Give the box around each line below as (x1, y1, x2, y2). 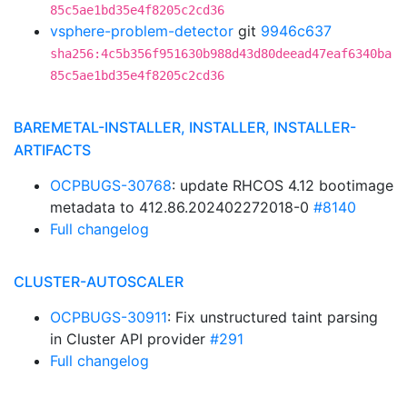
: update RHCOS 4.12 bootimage (172, 176, 393, 194)
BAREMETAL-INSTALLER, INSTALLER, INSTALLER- (14, 118, 356, 136)
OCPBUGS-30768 (50, 176, 172, 194)
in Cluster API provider (50, 330, 210, 348)
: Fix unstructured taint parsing (167, 308, 378, 326)
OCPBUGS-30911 (50, 308, 167, 326)
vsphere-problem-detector (50, 22, 233, 40)
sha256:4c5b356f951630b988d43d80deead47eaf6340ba (50, 46, 392, 61)
